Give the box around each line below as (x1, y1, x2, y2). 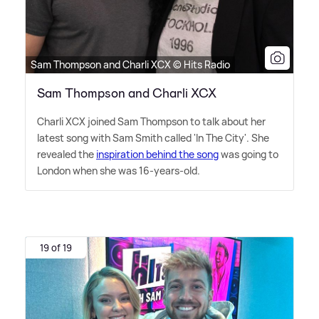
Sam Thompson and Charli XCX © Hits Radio (31, 58, 230, 72)
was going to (219, 147, 278, 162)
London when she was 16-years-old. (37, 164, 200, 178)
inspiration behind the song (96, 147, 219, 162)
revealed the (37, 147, 96, 162)
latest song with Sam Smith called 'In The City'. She (37, 131, 269, 145)
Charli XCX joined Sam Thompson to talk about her (37, 115, 266, 129)
